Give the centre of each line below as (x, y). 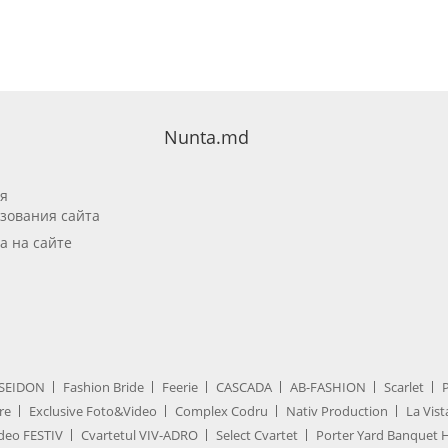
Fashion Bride (103, 387)
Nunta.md (206, 137)
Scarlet (404, 387)
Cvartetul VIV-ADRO (139, 435)
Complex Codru (221, 411)
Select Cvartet (257, 435)
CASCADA (244, 387)
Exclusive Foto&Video (93, 411)
